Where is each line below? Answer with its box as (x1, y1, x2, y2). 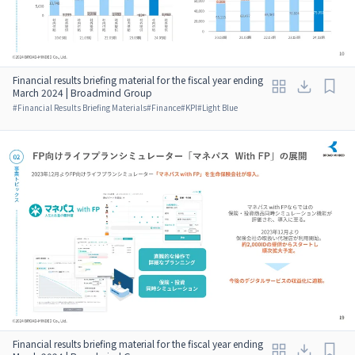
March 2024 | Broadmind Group (13, 85, 152, 99)
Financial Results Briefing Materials (17, 101, 147, 113)
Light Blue (202, 101, 238, 113)
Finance (151, 101, 181, 113)
